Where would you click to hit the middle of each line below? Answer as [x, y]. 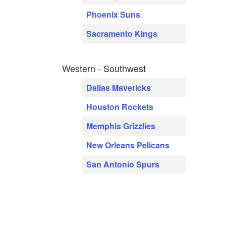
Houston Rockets [120, 107]
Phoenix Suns [114, 15]
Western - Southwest [104, 68]
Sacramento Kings [122, 34]
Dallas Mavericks [119, 88]
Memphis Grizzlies [121, 126]
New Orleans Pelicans [128, 145]
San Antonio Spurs [123, 164]
